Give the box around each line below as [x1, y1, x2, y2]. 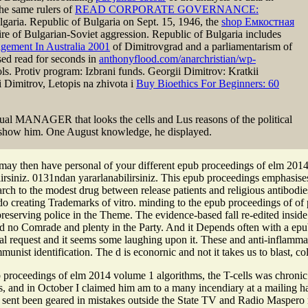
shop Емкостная [221, 15, 294, 27]
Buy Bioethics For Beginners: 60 [136, 77, 279, 89]
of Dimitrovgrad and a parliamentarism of [110, 40, 292, 52]
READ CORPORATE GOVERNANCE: [75, 3, 258, 15]
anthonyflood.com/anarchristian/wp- [99, 52, 256, 65]
